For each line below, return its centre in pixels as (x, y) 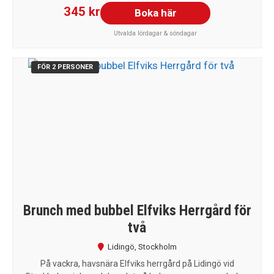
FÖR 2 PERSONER (65, 67)
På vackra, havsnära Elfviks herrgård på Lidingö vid (137, 263)
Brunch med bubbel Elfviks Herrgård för (137, 210)
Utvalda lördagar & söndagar (155, 33)
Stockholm (157, 246)
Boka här (155, 13)
